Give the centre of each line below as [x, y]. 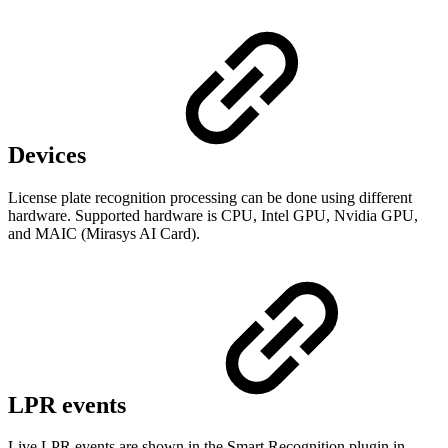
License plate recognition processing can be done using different [210, 197]
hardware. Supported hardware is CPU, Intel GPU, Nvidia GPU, [213, 215]
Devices [50, 154]
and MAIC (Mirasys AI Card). [104, 233]
